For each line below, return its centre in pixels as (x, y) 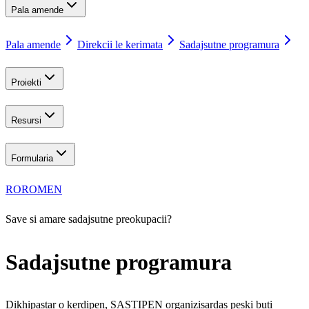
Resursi (26, 120)
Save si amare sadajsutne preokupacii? (89, 219)
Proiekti (26, 83)
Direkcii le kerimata (120, 45)
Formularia (32, 158)
